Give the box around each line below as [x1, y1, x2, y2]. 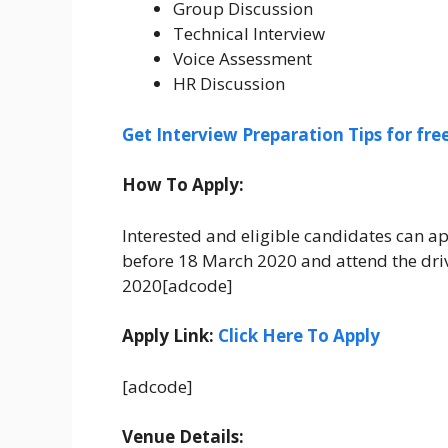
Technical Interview [173, 22, 325, 46]
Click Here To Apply [218, 324, 380, 348]
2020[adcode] [122, 273, 233, 297]
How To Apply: [122, 173, 244, 197]
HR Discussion [173, 72, 285, 96]
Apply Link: [122, 324, 218, 348]
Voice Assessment [173, 47, 312, 71]
